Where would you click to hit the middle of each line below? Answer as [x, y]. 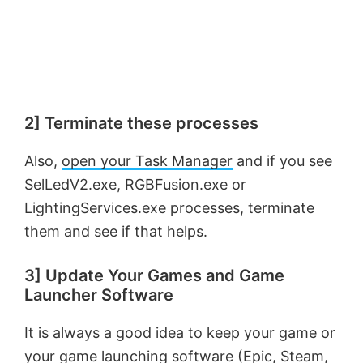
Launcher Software [99, 295]
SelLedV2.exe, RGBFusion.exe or [135, 185]
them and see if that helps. [116, 232]
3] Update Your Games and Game [154, 276]
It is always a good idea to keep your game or [180, 333]
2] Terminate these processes [141, 124]
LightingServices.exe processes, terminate [169, 208]
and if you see [282, 161]
